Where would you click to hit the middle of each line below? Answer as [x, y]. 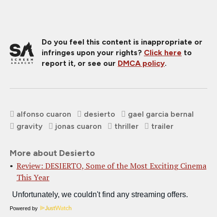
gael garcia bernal [161, 114]
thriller [126, 126]
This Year [33, 178]
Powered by [24, 209]
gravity [30, 126]
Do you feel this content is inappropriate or [122, 42]
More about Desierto [52, 153]
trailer [162, 126]
